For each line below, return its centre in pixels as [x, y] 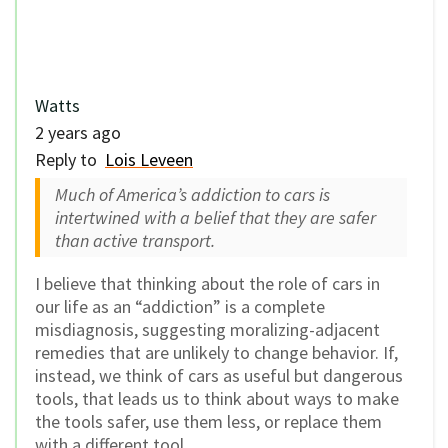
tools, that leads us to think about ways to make [217, 398]
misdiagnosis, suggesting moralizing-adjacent [207, 329]
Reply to [70, 159]
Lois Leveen [149, 159]
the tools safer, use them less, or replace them [208, 421]
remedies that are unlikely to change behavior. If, [216, 352]
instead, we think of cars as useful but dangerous [219, 375]
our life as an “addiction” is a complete [180, 306]
